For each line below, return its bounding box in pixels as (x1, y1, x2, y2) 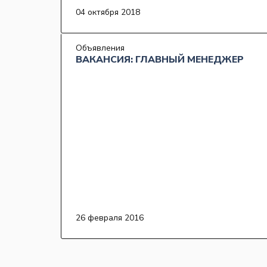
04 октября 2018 (76, 7, 140, 18)
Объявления (76, 42, 125, 54)
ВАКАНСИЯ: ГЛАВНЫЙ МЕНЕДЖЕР (76, 53, 244, 67)
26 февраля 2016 (76, 212, 144, 224)
